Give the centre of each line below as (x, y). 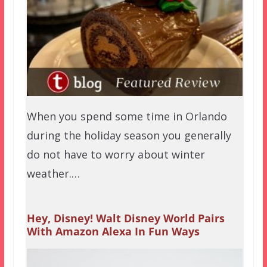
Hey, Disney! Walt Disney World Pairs (125, 218)
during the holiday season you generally (129, 135)
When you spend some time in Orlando (127, 116)
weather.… (53, 173)
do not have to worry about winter (116, 154)
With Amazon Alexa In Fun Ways (113, 232)
